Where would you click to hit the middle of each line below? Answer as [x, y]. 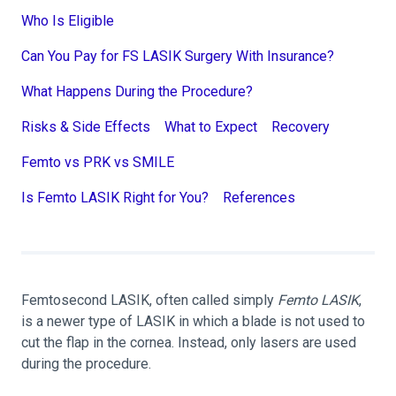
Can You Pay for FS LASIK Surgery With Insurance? [178, 56]
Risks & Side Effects [86, 127]
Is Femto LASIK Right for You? [115, 198]
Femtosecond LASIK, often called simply [149, 300]
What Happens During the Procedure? [137, 91]
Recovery [301, 127]
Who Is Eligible [68, 21]
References [259, 198]
